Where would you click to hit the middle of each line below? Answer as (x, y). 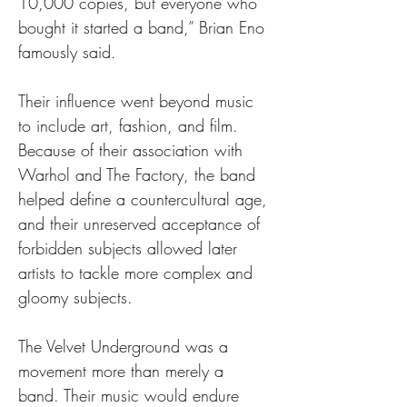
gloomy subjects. (75, 297)
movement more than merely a (124, 371)
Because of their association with (133, 150)
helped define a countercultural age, (145, 199)
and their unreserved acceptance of (142, 223)
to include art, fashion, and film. (131, 125)
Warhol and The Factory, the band (139, 174)
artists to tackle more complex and (138, 273)
